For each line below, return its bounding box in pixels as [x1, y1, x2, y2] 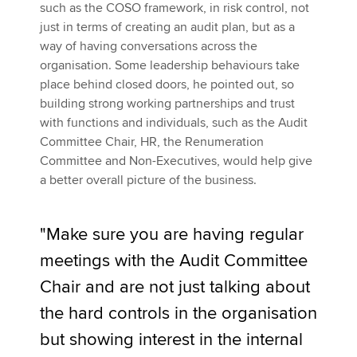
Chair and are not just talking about [40, 277, 310, 298]
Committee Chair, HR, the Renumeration [40, 134, 264, 150]
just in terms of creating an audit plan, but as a [40, 19, 295, 35]
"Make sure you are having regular [40, 224, 304, 245]
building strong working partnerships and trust [40, 96, 295, 112]
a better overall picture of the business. [40, 172, 260, 188]
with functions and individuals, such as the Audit [40, 115, 308, 131]
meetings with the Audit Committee [40, 250, 308, 272]
